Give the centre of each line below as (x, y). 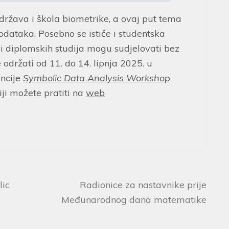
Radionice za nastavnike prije (143, 185)
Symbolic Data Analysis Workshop (97, 78)
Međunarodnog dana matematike (134, 200)
